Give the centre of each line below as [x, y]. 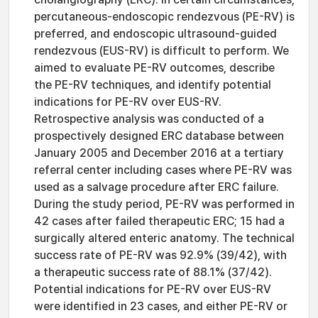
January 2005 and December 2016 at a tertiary [159, 153]
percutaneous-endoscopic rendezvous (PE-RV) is [164, 17]
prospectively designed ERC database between [159, 136]
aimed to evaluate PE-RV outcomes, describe [154, 68]
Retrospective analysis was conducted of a [149, 119]
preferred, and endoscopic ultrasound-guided [155, 34]
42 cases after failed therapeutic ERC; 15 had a [159, 221]
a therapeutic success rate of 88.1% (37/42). [153, 272]
